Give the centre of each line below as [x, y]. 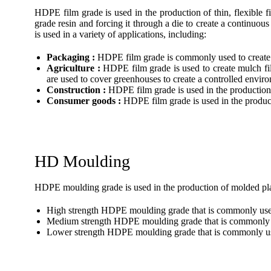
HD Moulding [82, 161]
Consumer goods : [84, 101]
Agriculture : [73, 68]
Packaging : [71, 57]
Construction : [76, 90]
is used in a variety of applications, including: [120, 34]
